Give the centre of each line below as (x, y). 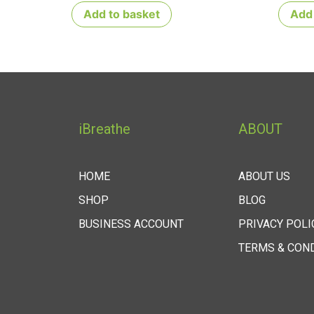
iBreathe (104, 129)
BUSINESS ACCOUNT (131, 224)
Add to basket (122, 14)
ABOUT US (264, 177)
